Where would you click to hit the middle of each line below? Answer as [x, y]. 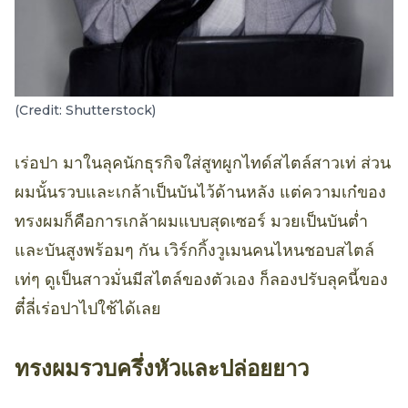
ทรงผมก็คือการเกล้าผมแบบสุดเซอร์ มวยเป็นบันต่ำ [191, 221]
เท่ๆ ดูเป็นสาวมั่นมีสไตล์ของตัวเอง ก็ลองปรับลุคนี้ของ [201, 279]
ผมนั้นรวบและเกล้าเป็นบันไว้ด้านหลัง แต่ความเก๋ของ [200, 192]
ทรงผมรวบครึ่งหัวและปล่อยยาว [162, 368]
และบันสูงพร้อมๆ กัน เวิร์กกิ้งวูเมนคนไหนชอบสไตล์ [194, 250]
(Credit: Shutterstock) [85, 110]
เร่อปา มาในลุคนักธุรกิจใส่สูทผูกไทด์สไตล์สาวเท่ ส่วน [203, 163]
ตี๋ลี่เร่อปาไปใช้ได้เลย [88, 308]
